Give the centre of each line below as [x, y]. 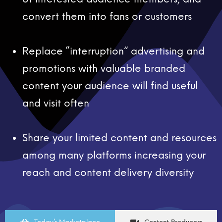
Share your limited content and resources [119, 138]
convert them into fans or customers [107, 17]
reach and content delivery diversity [108, 173]
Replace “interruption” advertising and [113, 51]
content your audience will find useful [110, 86]
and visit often [56, 103]
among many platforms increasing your [114, 155]
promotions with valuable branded [104, 69]
